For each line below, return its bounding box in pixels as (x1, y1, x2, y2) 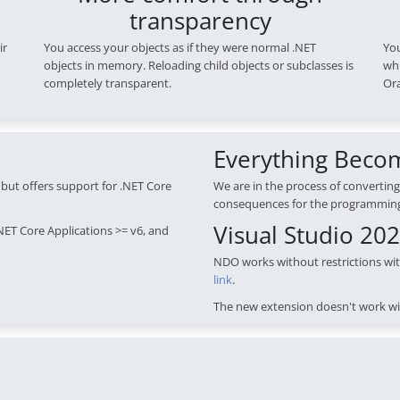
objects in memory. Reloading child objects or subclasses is (44, 57, 354, 74)
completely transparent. (44, 75, 171, 92)
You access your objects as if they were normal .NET (44, 39, 316, 56)
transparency (129, 4, 271, 37)
